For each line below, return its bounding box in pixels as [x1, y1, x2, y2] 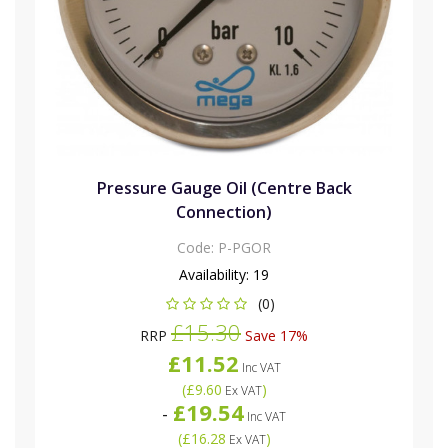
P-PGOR [218, 238, 271, 258]
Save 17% [241, 326, 308, 346]
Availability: [179, 265, 253, 285]
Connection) [176, 201, 272, 224]
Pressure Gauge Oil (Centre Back [96, 177, 352, 200]
